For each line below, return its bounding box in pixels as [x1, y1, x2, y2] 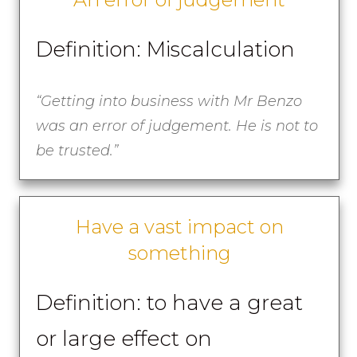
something [127, 241, 231, 265]
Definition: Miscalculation [36, 36, 296, 62]
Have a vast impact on [75, 214, 284, 238]
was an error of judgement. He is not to [36, 116, 319, 135]
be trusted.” [36, 141, 119, 159]
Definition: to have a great [36, 289, 304, 316]
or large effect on [36, 325, 213, 351]
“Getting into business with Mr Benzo [36, 92, 303, 110]
